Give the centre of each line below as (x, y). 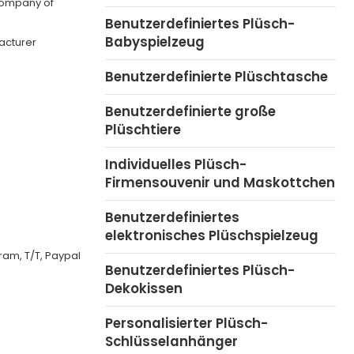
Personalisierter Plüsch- (186, 323)
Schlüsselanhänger (171, 341)
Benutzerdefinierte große (190, 111)
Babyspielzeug (154, 41)
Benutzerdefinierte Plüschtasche (216, 76)
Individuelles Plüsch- (175, 164)
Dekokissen (143, 288)
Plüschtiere (143, 129)
